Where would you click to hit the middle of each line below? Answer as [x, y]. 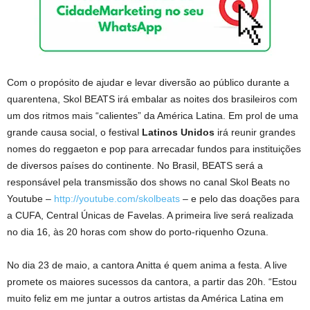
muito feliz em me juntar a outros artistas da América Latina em [145, 298]
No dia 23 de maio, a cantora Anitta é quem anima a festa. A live [147, 265]
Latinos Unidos [180, 132]
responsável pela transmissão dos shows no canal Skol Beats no [148, 182]
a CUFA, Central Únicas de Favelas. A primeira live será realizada [150, 215]
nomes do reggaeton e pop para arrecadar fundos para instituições [154, 148]
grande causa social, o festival [74, 132]
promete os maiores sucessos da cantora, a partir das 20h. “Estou [152, 281]
